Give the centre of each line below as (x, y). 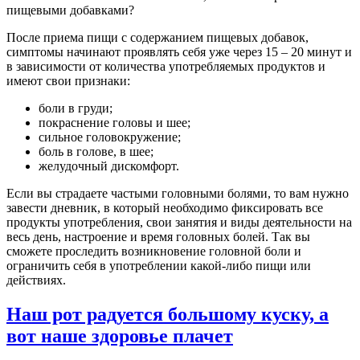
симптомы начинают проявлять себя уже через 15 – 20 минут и (179, 51)
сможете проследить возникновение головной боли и (154, 251)
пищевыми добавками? (70, 10)
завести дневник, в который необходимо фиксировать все (165, 207)
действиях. (36, 280)
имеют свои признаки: (68, 80)
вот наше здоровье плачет (120, 335)
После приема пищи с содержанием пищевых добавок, (157, 37)
